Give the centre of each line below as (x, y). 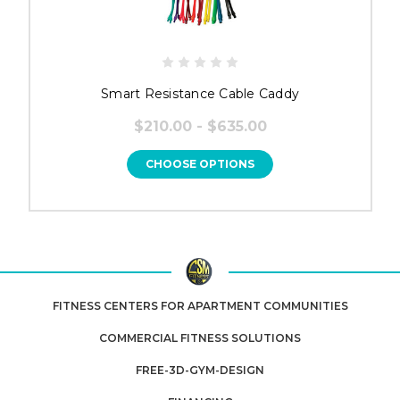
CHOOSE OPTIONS (200, 163)
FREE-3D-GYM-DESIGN (200, 371)
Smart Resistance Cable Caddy (200, 93)
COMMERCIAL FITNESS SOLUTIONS (200, 338)
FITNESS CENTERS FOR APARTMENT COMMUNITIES (200, 306)
